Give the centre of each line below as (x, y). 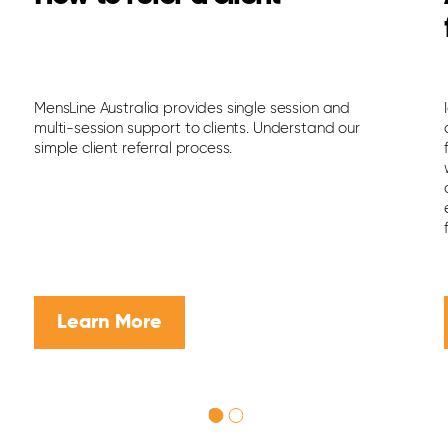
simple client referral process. (133, 149)
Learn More (109, 323)
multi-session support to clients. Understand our (196, 129)
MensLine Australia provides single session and (192, 109)
